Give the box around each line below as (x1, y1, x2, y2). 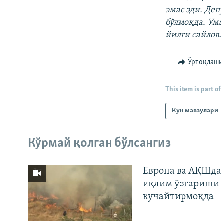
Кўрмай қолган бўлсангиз (28, 137, 171, 150)
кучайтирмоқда (142, 191, 214, 202)
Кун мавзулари (172, 107, 219, 115)
